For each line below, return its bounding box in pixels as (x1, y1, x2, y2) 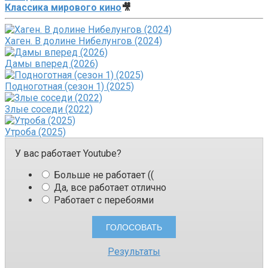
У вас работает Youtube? (15, 148, 121, 160)
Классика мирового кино (5, 2, 121, 14)
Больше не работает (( (51, 169, 154, 181)
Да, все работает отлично (51, 182, 166, 194)
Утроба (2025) (5, 126, 66, 138)
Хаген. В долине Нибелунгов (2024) (5, 35, 162, 47)
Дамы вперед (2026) (5, 58, 98, 70)
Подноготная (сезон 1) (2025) (5, 81, 134, 93)
